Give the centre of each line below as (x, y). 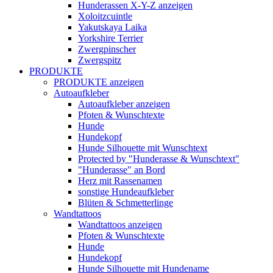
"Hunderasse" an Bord (122, 169)
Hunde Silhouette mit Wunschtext (143, 147)
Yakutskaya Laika (112, 27)
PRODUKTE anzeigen (99, 82)
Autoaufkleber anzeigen (124, 104)
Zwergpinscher (107, 49)
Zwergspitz (100, 60)
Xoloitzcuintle (105, 16)
